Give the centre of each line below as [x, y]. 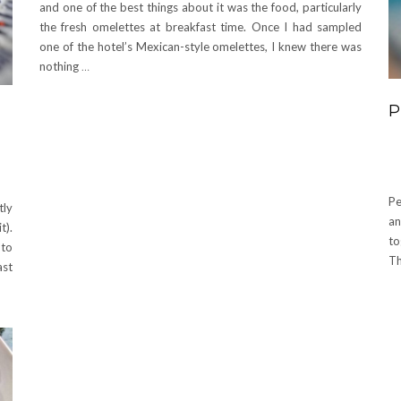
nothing [60, 66]
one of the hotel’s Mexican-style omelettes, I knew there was [200, 46]
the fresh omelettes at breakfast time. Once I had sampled [200, 26]
